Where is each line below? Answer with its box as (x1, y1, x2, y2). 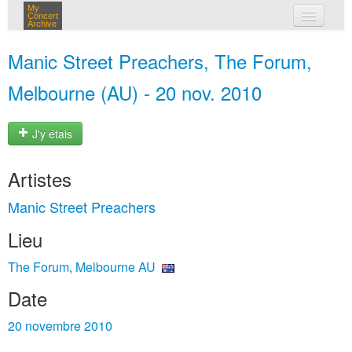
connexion (164, 71, 225, 86)
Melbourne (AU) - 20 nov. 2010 (8, 79, 262, 106)
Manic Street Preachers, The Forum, (8, 47, 312, 75)
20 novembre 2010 (8, 317, 112, 335)
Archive (27, 19, 57, 28)
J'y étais (29, 126, 72, 142)
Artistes (8, 165, 71, 192)
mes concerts (164, 38, 240, 53)
